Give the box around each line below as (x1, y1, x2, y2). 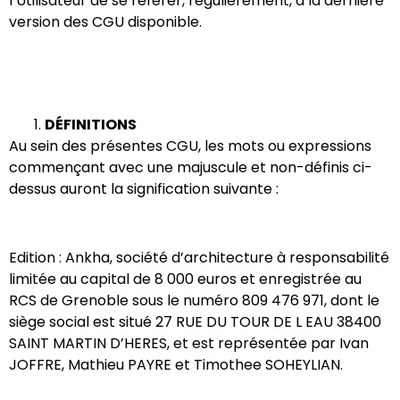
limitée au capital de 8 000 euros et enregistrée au (9, 268, 362, 289)
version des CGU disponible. (9, 11, 205, 32)
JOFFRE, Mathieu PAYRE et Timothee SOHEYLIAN (9, 354, 340, 375)
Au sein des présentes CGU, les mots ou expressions (9, 136, 371, 157)
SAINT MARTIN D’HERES (9, 332, 167, 354)
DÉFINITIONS (45, 114, 137, 136)
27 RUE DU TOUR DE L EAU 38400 (155, 311, 381, 332)
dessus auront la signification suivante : (9, 179, 282, 200)
